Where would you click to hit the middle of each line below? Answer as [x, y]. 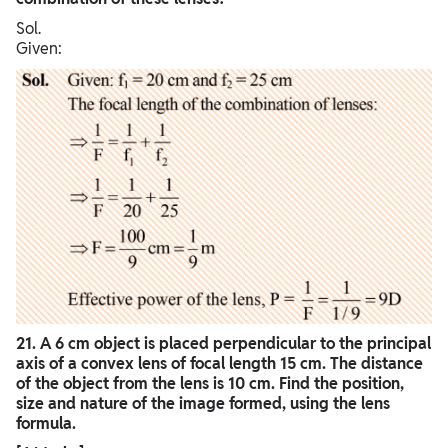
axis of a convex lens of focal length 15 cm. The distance [219, 364]
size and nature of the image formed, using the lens [203, 404]
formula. [46, 424]
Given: [39, 49]
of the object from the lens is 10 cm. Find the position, [210, 384]
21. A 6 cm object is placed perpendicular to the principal [223, 344]
